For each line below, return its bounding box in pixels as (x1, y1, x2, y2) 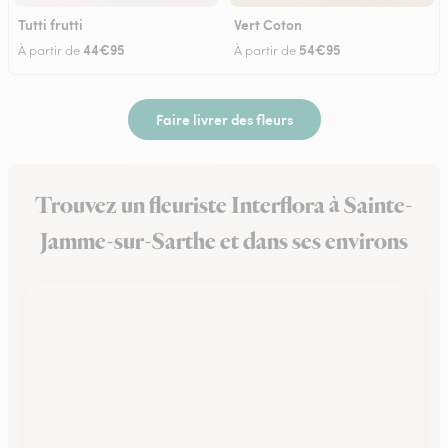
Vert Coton (234, 14, 302, 34)
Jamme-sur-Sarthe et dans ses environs (40, 226, 408, 258)
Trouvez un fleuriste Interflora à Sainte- (35, 190, 413, 222)
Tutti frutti (18, 14, 83, 34)
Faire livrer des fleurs (155, 109, 293, 129)
